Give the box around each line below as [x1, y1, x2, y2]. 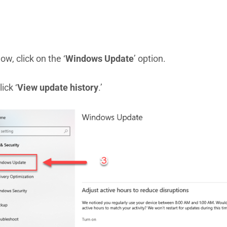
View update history [17, 82, 98, 93]
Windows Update [65, 53, 134, 64]
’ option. [133, 53, 166, 64]
